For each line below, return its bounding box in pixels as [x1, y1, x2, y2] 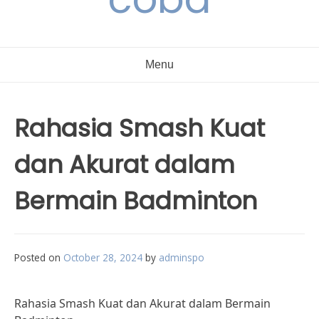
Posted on [14, 251, 63, 264]
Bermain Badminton [14, 184, 257, 218]
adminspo [159, 251, 204, 264]
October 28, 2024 [63, 251, 142, 264]
